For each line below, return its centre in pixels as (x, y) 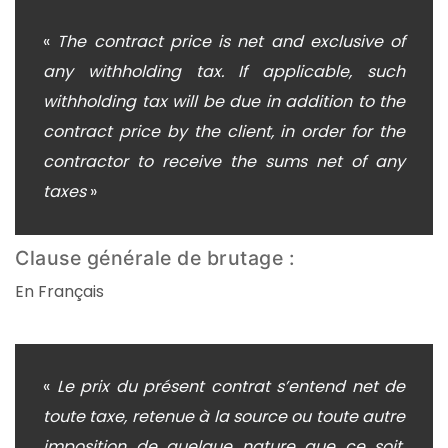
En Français (59, 292)
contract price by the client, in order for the (224, 132)
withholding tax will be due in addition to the (224, 102)
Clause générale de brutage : (155, 258)
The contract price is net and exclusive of (231, 42)
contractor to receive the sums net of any (224, 162)
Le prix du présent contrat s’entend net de (230, 386)
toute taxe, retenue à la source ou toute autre (224, 416)
